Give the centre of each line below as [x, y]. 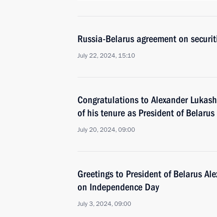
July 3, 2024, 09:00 [104, 204]
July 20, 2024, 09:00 [106, 130]
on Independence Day [118, 187]
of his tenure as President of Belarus [146, 113]
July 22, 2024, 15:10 [106, 56]
